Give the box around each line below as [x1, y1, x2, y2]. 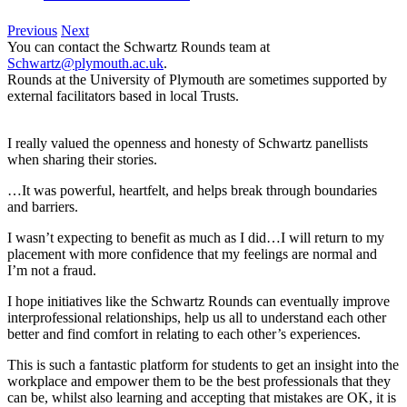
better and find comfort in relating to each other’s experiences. [7, 326, 361, 342]
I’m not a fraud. [7, 263, 96, 279]
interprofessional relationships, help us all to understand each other [7, 310, 386, 326]
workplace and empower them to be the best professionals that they [7, 373, 391, 390]
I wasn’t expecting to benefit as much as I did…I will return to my [7, 230, 384, 246]
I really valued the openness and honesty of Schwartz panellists [7, 135, 368, 152]
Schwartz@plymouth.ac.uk [7, 55, 164, 72]
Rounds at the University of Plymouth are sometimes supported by [7, 72, 387, 88]
